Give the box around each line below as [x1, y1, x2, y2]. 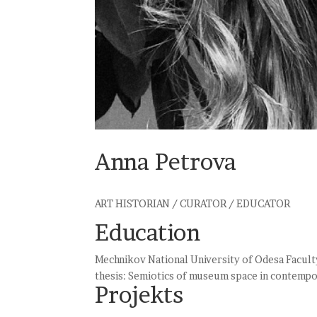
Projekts [95, 280, 184, 309]
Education [95, 218, 201, 246]
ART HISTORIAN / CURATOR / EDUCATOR [95, 197, 291, 209]
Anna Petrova [95, 147, 237, 175]
